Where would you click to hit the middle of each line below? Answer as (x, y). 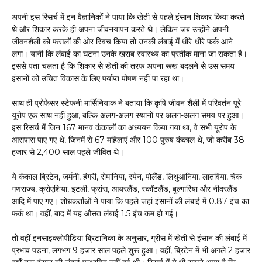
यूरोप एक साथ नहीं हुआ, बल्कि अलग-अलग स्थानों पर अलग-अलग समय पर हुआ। (128, 115)
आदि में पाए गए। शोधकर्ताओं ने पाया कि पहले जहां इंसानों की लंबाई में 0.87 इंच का (130, 201)
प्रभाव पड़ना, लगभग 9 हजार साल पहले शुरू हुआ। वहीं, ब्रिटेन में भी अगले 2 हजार (131, 250)
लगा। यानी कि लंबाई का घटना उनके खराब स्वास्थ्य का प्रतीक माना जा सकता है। (130, 54)
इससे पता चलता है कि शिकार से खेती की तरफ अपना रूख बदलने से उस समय (123, 66)
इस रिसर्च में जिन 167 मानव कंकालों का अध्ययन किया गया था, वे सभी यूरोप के (124, 127)
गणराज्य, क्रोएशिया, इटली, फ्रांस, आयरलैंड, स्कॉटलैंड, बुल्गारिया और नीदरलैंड (125, 189)
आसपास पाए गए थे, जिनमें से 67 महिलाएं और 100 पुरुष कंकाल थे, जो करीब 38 (128, 139)
